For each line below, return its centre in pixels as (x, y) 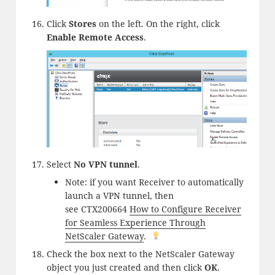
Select (60, 164)
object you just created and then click (125, 267)
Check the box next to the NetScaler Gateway (140, 254)
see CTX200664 (97, 209)
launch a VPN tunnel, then (119, 195)
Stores (82, 24)
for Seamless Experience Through (135, 222)
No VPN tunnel (105, 164)
